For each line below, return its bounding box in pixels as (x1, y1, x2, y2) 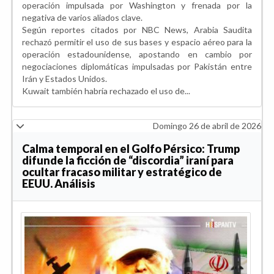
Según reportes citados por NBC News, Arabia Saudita (22, 24, 252, 35)
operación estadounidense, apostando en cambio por (22, 49, 252, 60)
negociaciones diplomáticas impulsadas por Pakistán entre (22, 61, 252, 72)
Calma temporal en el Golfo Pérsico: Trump (22, 142, 240, 156)
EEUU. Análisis (22, 177, 95, 191)
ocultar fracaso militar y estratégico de (22, 165, 222, 179)
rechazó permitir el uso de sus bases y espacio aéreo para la (22, 37, 252, 48)
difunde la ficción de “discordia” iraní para (22, 154, 234, 168)
